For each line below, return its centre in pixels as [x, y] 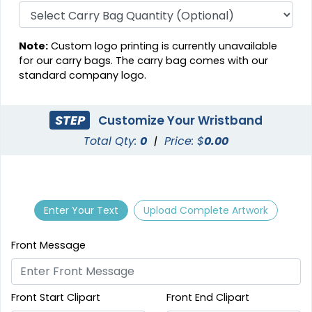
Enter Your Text [81, 210]
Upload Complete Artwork [205, 210]
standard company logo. [83, 76]
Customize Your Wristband [179, 120]
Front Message [48, 245]
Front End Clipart [208, 297]
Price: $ [184, 141]
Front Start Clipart [56, 297]
